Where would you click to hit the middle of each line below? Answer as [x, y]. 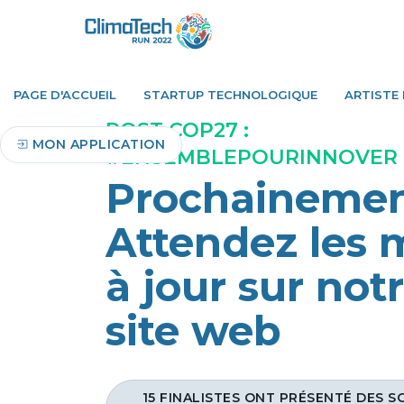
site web [193, 331]
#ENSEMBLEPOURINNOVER [252, 157]
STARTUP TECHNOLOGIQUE [230, 95]
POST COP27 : [177, 130]
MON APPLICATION [98, 144]
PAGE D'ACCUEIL [65, 95]
